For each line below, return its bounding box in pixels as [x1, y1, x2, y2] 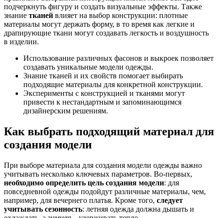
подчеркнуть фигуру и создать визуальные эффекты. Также [4, 2, 202, 11]
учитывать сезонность [4, 204, 82, 213]
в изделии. [4, 37, 39, 46]
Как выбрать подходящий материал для [4, 125, 214, 138]
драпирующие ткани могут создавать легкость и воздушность [4, 28, 209, 37]
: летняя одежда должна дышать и [82, 204, 194, 213]
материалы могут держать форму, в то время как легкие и [4, 19, 195, 28]
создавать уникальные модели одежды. [23, 62, 153, 71]
